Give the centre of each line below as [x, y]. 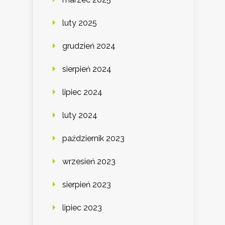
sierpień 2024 [87, 69]
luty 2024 [80, 115]
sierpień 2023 [87, 184]
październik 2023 [93, 138]
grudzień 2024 [89, 46]
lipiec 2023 [82, 207]
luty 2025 [80, 23]
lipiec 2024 [82, 92]
